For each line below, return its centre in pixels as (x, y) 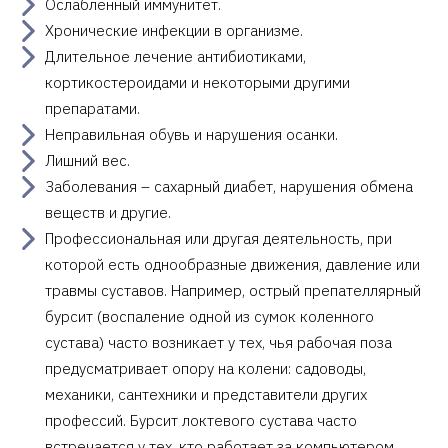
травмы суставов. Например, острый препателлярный (233, 290)
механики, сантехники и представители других (206, 394)
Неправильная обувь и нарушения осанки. (191, 134)
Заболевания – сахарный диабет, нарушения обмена (229, 186)
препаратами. (92, 108)
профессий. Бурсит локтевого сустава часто (201, 420)
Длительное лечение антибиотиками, (175, 56)
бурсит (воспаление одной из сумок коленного (209, 316)
